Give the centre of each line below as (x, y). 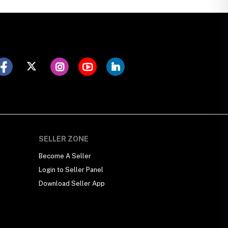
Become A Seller (65, 156)
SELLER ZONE (64, 139)
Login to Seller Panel (71, 170)
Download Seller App (72, 183)
